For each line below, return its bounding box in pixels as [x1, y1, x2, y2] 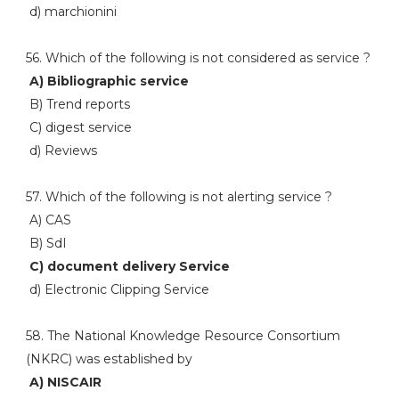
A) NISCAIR [25, 374, 102, 390]
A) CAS [25, 212, 71, 228]
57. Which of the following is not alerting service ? [25, 189, 332, 205]
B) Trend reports [25, 96, 130, 112]
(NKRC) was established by [25, 351, 192, 367]
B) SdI [25, 235, 67, 251]
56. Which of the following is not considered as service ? [25, 50, 370, 66]
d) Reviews [25, 142, 97, 159]
